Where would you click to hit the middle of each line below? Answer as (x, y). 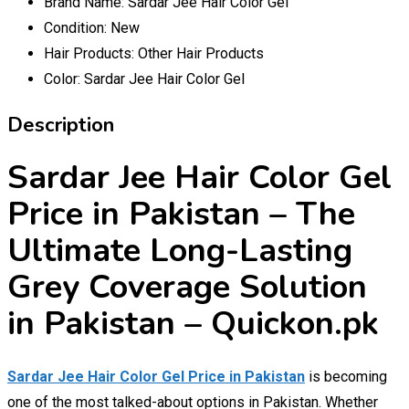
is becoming (346, 377)
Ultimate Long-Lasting (180, 250)
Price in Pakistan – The (181, 214)
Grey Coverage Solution (187, 287)
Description (61, 125)
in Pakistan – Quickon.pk (193, 323)
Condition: (77, 27)
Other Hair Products (201, 53)
